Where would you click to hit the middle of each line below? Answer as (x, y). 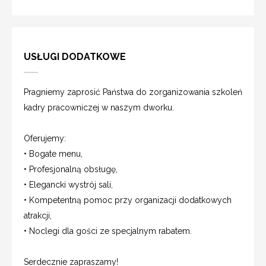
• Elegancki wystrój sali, (68, 184)
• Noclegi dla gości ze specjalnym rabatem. (108, 231)
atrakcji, (38, 215)
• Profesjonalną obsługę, (71, 169)
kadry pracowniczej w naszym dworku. (99, 107)
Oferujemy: (45, 138)
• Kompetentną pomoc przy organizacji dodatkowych (128, 200)
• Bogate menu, (53, 153)
